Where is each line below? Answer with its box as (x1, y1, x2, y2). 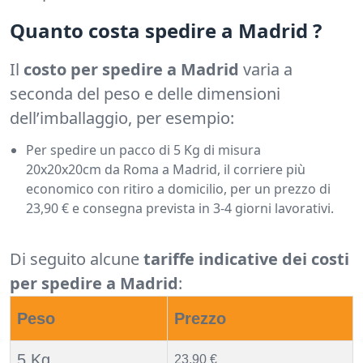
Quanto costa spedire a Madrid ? (10, 17, 322, 45)
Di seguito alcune (10, 248, 143, 271)
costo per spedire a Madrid (23, 58, 239, 81)
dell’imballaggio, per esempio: (10, 107, 234, 130)
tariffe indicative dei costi (143, 248, 349, 271)
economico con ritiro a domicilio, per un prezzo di (26, 180, 331, 199)
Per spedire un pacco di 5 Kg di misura (26, 141, 261, 160)
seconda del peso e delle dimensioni (10, 83, 280, 105)
